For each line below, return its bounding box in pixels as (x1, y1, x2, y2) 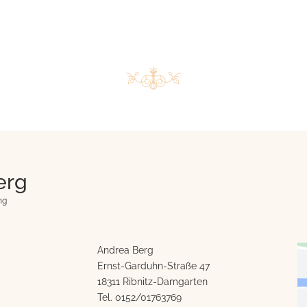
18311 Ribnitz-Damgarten (97, 276, 208, 287)
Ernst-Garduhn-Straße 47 (97, 260, 210, 271)
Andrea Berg (97, 245, 153, 256)
